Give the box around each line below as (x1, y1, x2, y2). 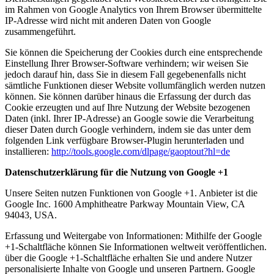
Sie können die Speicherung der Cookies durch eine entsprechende (5, 46, 262, 57)
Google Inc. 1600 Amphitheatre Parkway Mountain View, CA (5, 198, 245, 209)
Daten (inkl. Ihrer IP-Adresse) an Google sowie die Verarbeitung (5, 113, 254, 124)
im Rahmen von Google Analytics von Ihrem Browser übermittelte (5, 4, 262, 15)
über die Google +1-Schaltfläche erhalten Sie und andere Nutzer (5, 252, 252, 263)
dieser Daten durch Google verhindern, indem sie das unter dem (5, 124, 251, 135)
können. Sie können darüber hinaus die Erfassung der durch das (5, 91, 251, 102)
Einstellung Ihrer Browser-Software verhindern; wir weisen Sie (5, 57, 248, 68)
